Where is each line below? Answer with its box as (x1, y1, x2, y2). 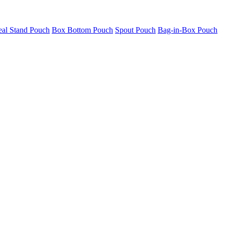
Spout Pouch (115, 26, 156, 35)
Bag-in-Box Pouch (158, 26, 217, 35)
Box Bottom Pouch (52, 26, 113, 35)
